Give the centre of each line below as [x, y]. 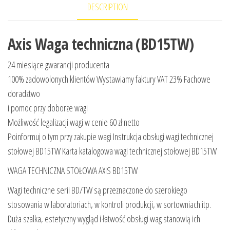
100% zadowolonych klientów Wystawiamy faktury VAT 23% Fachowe [109, 79]
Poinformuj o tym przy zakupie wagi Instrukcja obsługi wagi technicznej [111, 136]
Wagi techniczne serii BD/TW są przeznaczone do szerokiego [98, 190]
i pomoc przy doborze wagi [48, 108]
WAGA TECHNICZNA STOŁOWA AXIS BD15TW [73, 170]
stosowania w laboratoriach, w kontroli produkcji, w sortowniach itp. [109, 204]
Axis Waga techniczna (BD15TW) [101, 44]
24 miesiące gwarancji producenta [59, 64]
